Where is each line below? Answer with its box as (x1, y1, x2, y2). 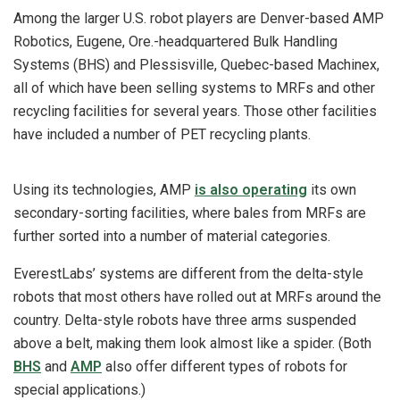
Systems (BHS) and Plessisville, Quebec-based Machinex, (13, 56, 379, 74)
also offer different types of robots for (102, 358, 347, 376)
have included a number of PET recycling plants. (13, 126, 314, 144)
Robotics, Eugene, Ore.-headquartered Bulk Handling (13, 33, 337, 51)
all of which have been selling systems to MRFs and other (13, 79, 375, 97)
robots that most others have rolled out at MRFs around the (13, 288, 381, 306)
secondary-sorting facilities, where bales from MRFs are (13, 204, 366, 222)
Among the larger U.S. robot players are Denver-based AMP (13, 10, 384, 28)
